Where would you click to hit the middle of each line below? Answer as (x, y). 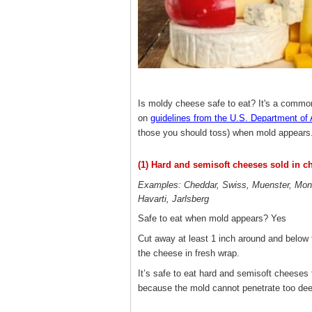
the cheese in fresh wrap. (189, 253)
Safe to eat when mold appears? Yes (212, 218)
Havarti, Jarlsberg (173, 198)
